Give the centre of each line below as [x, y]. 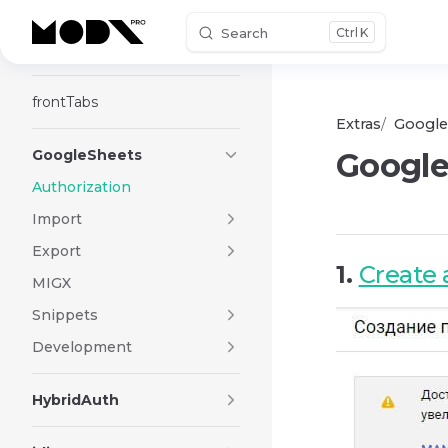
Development [82, 347]
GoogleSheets [87, 155]
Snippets [65, 315]
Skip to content [85, 33]
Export [56, 251]
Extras [358, 124]
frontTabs [65, 102]
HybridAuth [75, 400]
